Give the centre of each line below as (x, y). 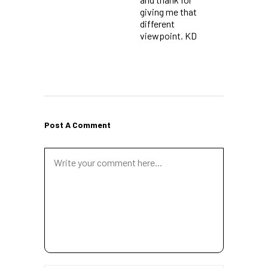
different (157, 23)
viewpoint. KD (168, 35)
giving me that (168, 11)
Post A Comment (77, 124)
